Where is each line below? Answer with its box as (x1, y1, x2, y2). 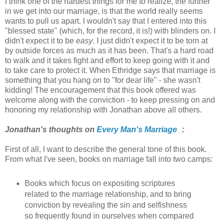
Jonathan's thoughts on (5, 125, 97, 134)
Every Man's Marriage (97, 125, 177, 134)
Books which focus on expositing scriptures (24, 179, 175, 188)
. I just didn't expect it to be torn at (93, 37, 208, 45)
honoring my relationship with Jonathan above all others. (5, 106, 202, 114)
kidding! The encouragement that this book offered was (5, 86, 196, 95)
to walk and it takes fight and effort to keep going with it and (5, 56, 210, 65)
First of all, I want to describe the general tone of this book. (5, 145, 207, 154)
